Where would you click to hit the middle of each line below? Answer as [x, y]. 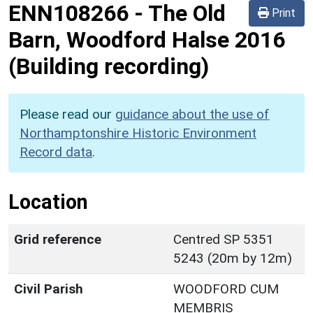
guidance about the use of [192, 114]
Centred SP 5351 [224, 239]
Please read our [67, 114]
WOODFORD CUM [226, 289]
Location [48, 202]
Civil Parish [49, 289]
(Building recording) [109, 66]
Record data [56, 152]
